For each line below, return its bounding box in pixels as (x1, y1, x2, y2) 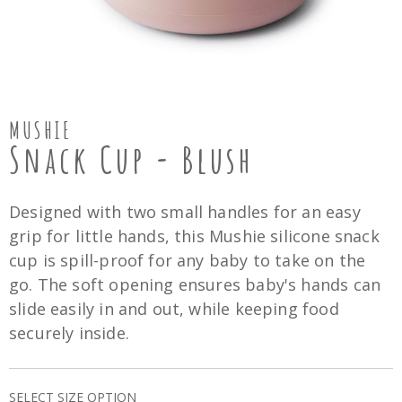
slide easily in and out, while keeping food (9, 298, 339, 319)
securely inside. (9, 322, 129, 344)
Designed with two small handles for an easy (9, 201, 361, 223)
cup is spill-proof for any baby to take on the (9, 249, 366, 271)
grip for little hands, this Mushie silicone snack (9, 225, 380, 247)
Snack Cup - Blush (9, 136, 254, 182)
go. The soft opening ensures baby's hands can (9, 274, 381, 295)
